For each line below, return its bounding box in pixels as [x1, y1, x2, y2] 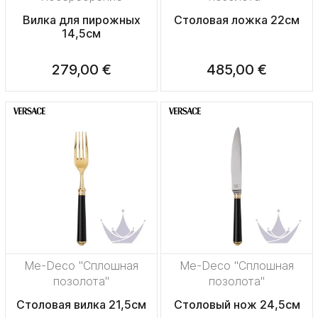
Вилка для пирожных [22, 13, 141, 28]
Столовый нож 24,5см [173, 297, 300, 312]
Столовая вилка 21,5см [16, 297, 146, 312]
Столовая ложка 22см [174, 13, 300, 28]
